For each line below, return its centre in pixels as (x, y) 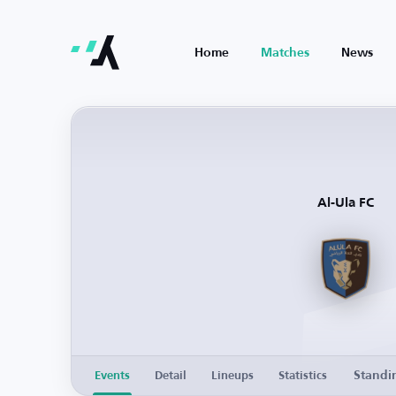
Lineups (232, 376)
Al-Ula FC (345, 203)
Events (112, 376)
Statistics (303, 376)
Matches (285, 53)
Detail (171, 376)
